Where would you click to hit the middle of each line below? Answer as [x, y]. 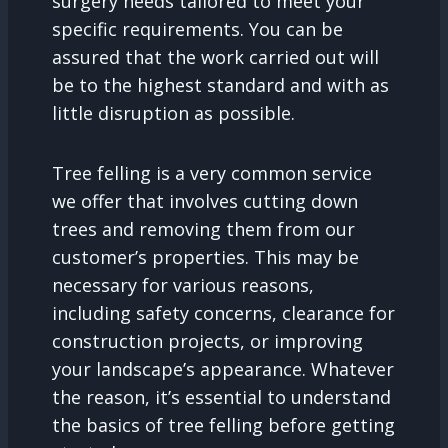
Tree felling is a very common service [212, 173]
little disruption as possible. [173, 113]
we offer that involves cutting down [205, 201]
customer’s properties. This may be [205, 257]
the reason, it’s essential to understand [221, 397]
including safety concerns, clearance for [223, 313]
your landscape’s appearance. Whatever [223, 369]
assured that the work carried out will [215, 57]
